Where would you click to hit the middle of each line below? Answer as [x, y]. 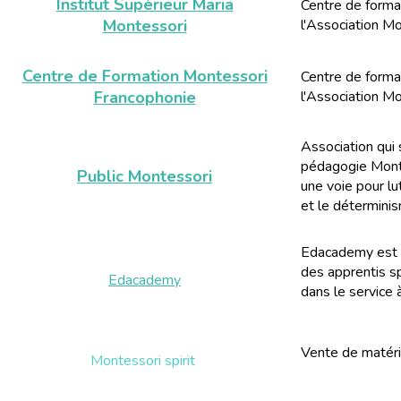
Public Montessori [145, 176]
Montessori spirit [145, 361]
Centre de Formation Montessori [145, 76]
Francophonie [145, 98]
